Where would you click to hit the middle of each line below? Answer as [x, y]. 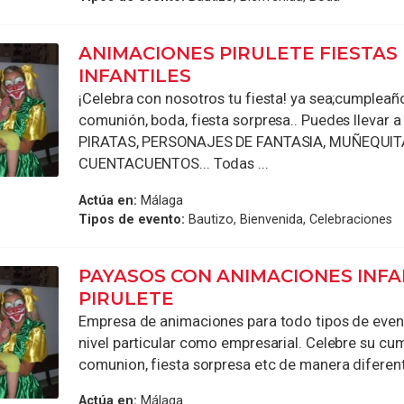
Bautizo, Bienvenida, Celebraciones [289, 219]
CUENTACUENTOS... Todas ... [174, 164]
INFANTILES [135, 76]
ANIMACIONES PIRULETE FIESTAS [239, 54]
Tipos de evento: [132, 219]
